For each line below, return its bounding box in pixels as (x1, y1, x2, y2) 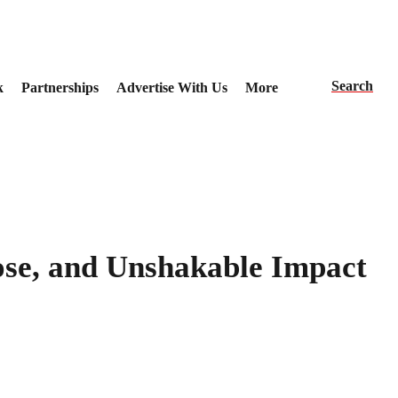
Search (331, 77, 373, 93)
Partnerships (20, 79, 99, 95)
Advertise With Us (115, 79, 227, 95)
